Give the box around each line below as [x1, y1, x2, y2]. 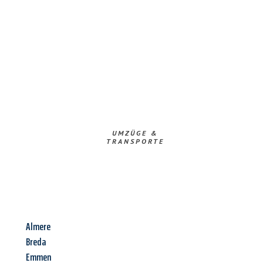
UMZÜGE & [112, 129, 159, 138]
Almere [26, 218, 50, 235]
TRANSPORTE [106, 137, 164, 146]
